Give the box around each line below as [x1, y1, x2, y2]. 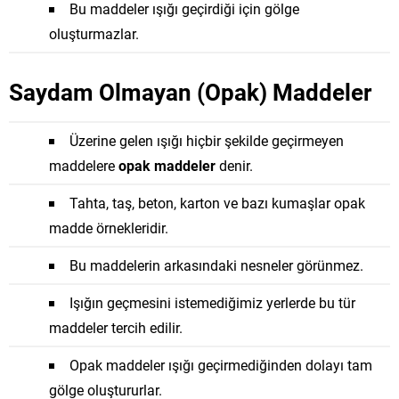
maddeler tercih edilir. [49, 318, 183, 337]
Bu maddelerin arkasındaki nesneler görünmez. [69, 256, 363, 274]
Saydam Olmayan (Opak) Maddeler [9, 77, 371, 107]
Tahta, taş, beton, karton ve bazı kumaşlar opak [69, 193, 365, 212]
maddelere [49, 156, 118, 175]
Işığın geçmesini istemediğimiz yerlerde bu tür [69, 293, 355, 312]
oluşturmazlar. [49, 24, 139, 43]
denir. [216, 156, 253, 175]
